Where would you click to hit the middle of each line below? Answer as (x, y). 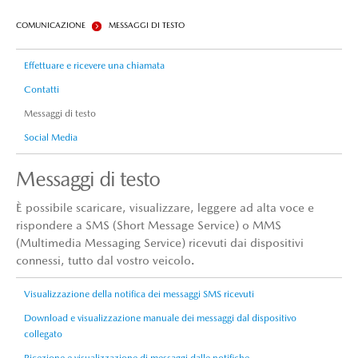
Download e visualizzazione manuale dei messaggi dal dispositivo (160, 318)
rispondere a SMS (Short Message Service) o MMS (149, 225)
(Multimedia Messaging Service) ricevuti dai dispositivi (160, 243)
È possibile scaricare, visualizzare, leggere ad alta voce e (165, 207)
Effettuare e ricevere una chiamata (94, 66)
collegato (43, 334)
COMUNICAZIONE (51, 25)
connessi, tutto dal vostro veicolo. (105, 260)
